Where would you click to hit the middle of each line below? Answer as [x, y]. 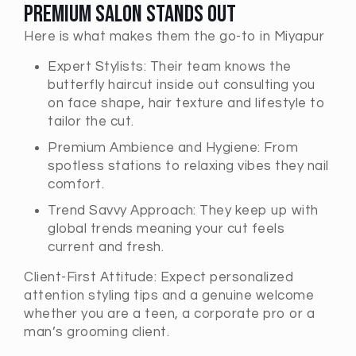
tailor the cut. [91, 122]
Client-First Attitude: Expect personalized [159, 277]
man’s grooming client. [97, 332]
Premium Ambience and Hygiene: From [173, 148]
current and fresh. [106, 247]
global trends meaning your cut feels [166, 229]
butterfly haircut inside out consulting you [182, 85]
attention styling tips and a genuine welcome [169, 296]
